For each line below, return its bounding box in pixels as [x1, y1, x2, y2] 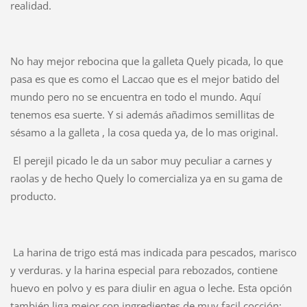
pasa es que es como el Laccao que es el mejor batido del [10, 72, 280, 86]
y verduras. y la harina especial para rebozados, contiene [10, 263, 278, 278]
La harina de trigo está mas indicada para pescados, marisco [10, 245, 297, 260]
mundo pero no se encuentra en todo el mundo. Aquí [10, 90, 261, 104]
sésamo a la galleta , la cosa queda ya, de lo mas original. [10, 125, 278, 140]
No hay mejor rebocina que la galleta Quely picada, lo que [10, 54, 283, 69]
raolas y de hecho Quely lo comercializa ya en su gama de [10, 171, 282, 186]
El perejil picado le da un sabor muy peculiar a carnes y [10, 153, 272, 168]
